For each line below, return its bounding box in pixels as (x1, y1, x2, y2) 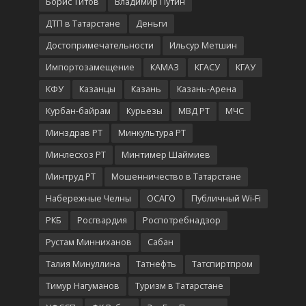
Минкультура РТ (117, 127, 186, 139)
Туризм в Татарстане (135, 280, 223, 292)
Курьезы (126, 105, 163, 117)
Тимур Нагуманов (45, 280, 120, 292)
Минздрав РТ (45, 127, 102, 139)
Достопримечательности (45, 40, 154, 52)
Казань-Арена (176, 83, 236, 96)
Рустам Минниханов (45, 236, 132, 249)
